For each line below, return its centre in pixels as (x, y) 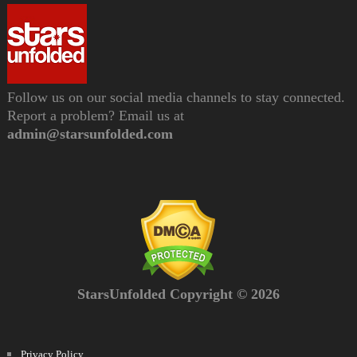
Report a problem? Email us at (95, 116)
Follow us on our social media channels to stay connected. (176, 98)
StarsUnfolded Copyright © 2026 (178, 294)
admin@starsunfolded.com (90, 134)
